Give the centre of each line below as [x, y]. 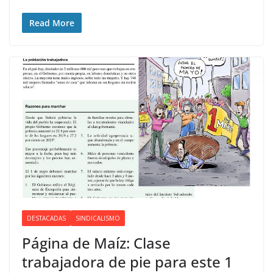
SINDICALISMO [98, 218]
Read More [52, 23]
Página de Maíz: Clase [96, 243]
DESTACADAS [46, 218]
